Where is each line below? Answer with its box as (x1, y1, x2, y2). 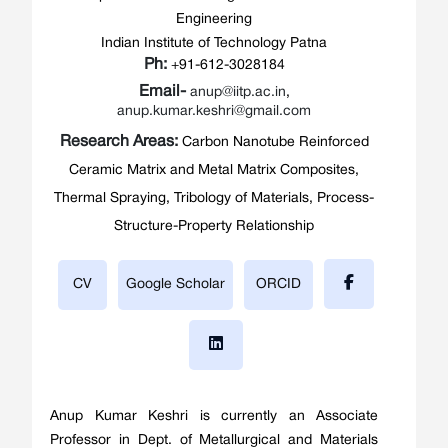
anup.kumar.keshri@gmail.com (117, 105, 311, 119)
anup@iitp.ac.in (189, 86, 286, 100)
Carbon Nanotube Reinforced (181, 136, 369, 150)
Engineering (176, 13, 252, 27)
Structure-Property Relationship (114, 220, 314, 234)
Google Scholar (125, 278, 225, 292)
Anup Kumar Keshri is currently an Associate (50, 409, 378, 423)
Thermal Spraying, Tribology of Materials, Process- (54, 192, 374, 206)
